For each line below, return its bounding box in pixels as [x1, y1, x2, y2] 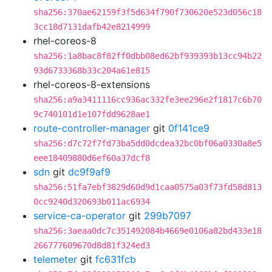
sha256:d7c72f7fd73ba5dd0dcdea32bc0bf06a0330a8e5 [33, 138, 262, 148]
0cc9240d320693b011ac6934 [33, 197, 150, 206]
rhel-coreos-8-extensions [33, 78, 150, 90]
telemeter [33, 253, 77, 265]
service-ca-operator [33, 209, 126, 222]
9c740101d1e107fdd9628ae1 [33, 109, 150, 119]
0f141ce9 [168, 122, 209, 134]
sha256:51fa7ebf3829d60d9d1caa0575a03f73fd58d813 [33, 182, 262, 192]
